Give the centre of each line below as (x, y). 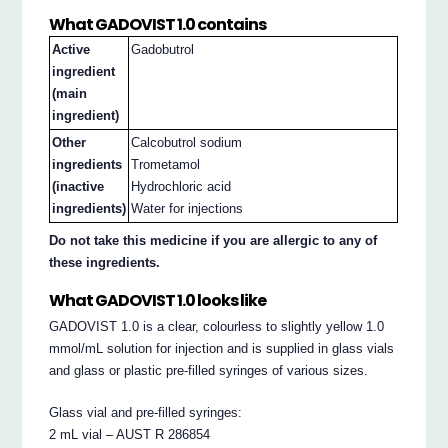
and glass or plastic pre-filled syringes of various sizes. (209, 371)
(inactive (78, 187)
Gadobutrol (163, 50)
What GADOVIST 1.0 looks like (158, 300)
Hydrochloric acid (181, 187)
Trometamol (166, 165)
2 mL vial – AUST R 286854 (130, 435)
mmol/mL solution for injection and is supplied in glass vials (222, 349)
